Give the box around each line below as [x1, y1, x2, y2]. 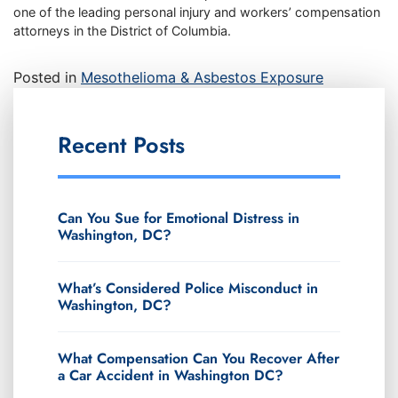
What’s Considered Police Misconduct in [58, 277, 318, 298]
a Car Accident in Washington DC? [58, 364, 283, 386]
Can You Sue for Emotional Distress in [58, 207, 299, 228]
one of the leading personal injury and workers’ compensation [13, 4, 380, 20]
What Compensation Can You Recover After [58, 347, 339, 369]
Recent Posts [58, 128, 185, 161]
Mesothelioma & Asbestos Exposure [81, 68, 323, 86]
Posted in [13, 68, 81, 86]
